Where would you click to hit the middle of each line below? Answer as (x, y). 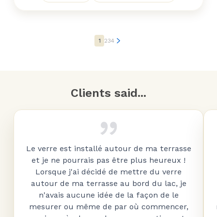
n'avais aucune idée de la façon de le (108, 195)
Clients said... (108, 93)
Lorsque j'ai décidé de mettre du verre (108, 172)
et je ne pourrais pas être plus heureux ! (108, 160)
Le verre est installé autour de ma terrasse (108, 148)
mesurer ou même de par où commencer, (108, 207)
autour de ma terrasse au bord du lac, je (108, 183)
